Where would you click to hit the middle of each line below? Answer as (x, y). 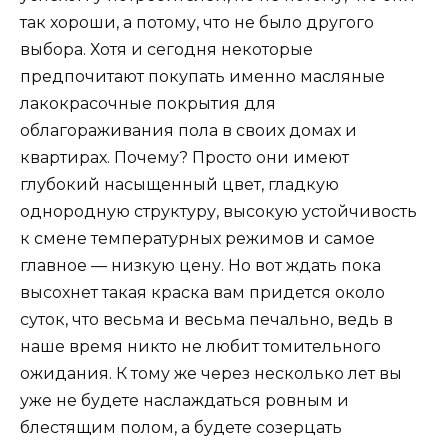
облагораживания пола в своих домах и (188, 130)
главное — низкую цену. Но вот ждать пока (200, 265)
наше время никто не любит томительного (200, 346)
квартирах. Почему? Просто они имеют (184, 157)
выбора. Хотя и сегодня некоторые (166, 49)
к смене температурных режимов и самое (197, 238)
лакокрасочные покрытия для (148, 103)
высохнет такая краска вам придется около (202, 292)
